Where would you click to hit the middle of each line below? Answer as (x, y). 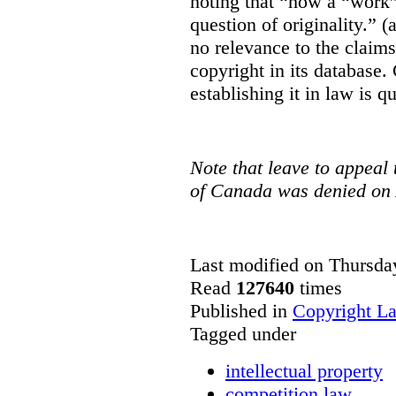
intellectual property (304, 370)
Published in (239, 310)
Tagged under (243, 333)
